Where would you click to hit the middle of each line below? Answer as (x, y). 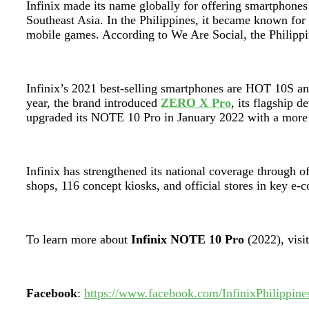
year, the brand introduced (93, 103)
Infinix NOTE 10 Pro (188, 240)
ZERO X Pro (196, 103)
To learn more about (79, 240)
